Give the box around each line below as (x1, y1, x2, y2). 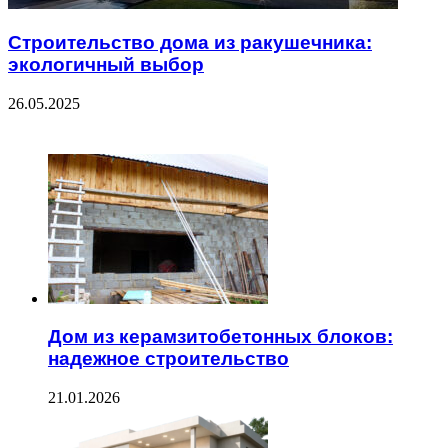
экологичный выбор (8, 53, 204, 75)
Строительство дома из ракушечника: (8, 31, 372, 53)
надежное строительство (48, 348, 289, 370)
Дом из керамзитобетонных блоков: (48, 326, 393, 348)
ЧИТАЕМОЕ (8, 113, 97, 137)
